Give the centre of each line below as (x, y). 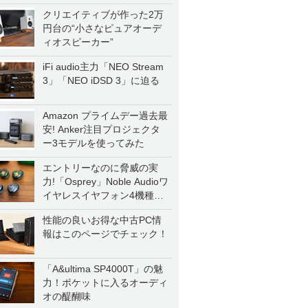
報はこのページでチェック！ (105, 234)
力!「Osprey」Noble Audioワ (106, 181)
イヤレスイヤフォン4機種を (103, 195)
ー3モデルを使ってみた (93, 143)
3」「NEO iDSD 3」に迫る (101, 80)
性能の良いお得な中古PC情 (102, 220)
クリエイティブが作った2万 (103, 14)
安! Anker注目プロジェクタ (101, 129)
